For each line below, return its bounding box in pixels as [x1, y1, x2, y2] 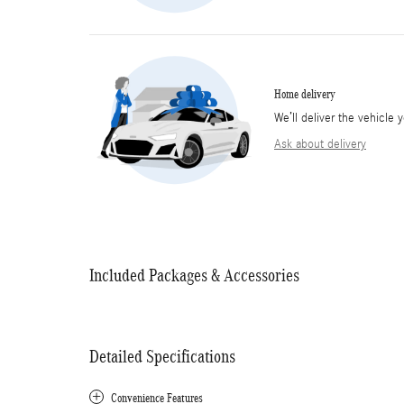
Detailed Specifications [89, 345, 235, 366]
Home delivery [274, 87, 335, 101]
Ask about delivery [274, 136, 366, 151]
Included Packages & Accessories [89, 264, 299, 285]
